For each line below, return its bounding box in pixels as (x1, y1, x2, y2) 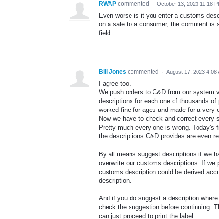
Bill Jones (99, 68, 126, 76)
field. (99, 29, 112, 37)
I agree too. (99, 80, 131, 88)
